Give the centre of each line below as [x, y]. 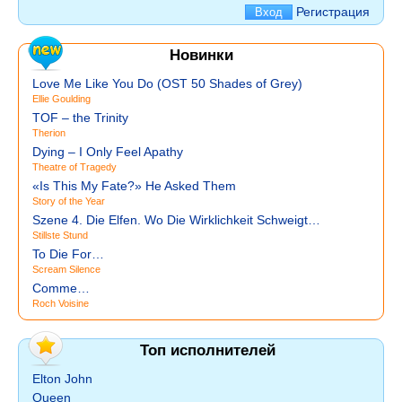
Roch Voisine [61, 303]
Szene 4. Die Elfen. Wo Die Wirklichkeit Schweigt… [176, 220]
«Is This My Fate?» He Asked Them [134, 186]
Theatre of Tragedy [74, 167]
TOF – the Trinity [80, 118]
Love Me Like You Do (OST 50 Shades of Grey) [167, 83]
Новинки [201, 55]
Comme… [61, 288]
